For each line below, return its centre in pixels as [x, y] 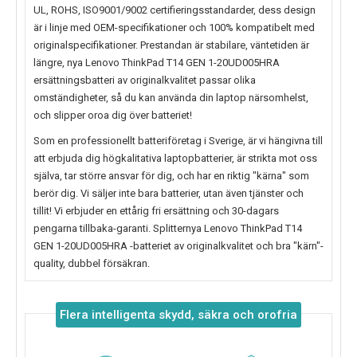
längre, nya [59, 63]
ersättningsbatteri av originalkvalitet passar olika [145, 80]
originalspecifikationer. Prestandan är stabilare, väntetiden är [171, 45]
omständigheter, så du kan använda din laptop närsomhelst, [171, 98]
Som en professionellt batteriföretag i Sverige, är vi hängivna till [178, 141]
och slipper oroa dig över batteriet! [113, 116]
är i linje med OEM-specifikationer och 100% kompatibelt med [174, 28]
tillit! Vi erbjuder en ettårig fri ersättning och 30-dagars [156, 211]
